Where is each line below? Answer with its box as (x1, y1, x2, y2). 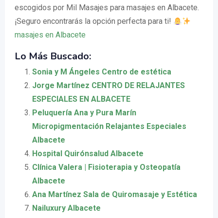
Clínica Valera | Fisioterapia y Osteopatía (32, 163, 181, 172)
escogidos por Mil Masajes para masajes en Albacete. (15, 3, 199, 12)
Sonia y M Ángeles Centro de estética (32, 67, 171, 76)
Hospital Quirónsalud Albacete (32, 149, 144, 158)
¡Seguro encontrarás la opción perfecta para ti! (15, 17, 173, 26)
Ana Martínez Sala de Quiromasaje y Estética (32, 190, 197, 199)
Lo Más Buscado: (15, 50, 91, 63)
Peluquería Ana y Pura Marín (32, 108, 136, 117)
